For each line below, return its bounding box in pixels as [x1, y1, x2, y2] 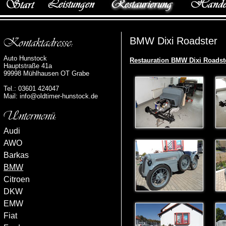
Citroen [4, 175, 30, 184]
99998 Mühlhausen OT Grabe [4, 70, 90, 77]
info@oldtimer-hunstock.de [20, 92, 98, 100]
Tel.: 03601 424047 [4, 85, 60, 92]
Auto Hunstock [4, 54, 47, 62]
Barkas [4, 151, 29, 159]
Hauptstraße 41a [4, 62, 52, 70]
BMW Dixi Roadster [130, 35, 218, 46]
